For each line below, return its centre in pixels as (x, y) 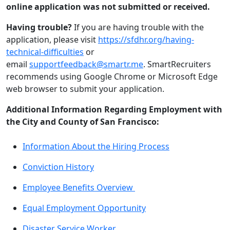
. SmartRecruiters (177, 64)
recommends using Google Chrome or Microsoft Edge (112, 76)
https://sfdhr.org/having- (146, 40)
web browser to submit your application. (85, 89)
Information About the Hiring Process (96, 146)
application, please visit (52, 40)
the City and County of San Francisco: (83, 122)
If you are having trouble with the (138, 27)
